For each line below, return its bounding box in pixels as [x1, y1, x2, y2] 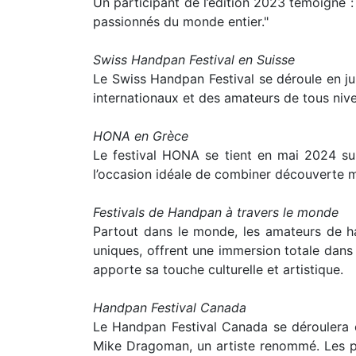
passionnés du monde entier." [93, 13, 269, 29]
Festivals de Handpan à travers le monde [93, 203, 339, 220]
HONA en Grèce [93, 127, 188, 144]
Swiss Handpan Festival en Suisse [93, 51, 295, 68]
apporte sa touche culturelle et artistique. [93, 261, 343, 277]
